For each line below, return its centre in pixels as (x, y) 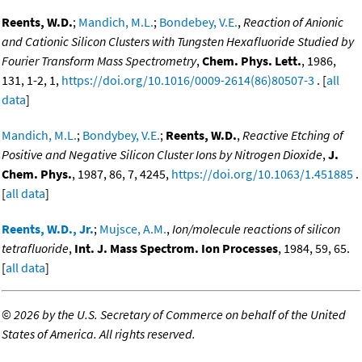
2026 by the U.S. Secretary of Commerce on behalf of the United (180, 315)
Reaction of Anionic (293, 22)
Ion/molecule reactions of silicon (256, 229)
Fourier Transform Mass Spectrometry (99, 61)
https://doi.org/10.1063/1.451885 (262, 174)
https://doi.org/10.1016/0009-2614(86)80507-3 (188, 80)
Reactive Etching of (293, 135)
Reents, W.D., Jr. (48, 229)
